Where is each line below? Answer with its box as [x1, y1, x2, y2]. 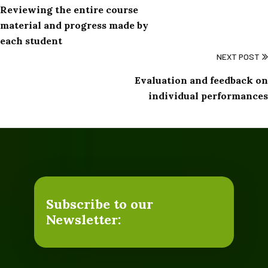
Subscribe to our [45, 196, 153, 212]
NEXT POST [217, 51, 260, 62]
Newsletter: [45, 211, 121, 228]
